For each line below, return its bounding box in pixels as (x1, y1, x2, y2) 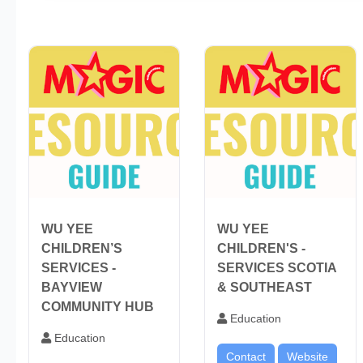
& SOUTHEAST (217, 280, 313, 294)
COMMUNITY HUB (41, 299, 154, 314)
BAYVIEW (41, 280, 102, 294)
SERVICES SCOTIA (217, 260, 337, 275)
